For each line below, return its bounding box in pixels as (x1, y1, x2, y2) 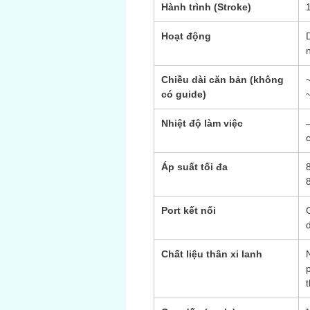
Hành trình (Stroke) (161, 1, 251, 12)
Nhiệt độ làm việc (161, 118, 243, 129)
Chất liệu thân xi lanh (161, 248, 262, 259)
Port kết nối (161, 205, 216, 216)
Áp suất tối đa (161, 161, 228, 172)
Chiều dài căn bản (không (161, 74, 284, 85)
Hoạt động (161, 30, 211, 42)
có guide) (161, 89, 206, 100)
